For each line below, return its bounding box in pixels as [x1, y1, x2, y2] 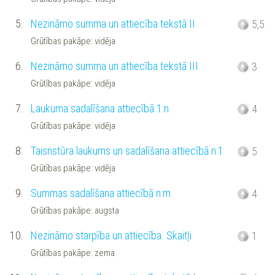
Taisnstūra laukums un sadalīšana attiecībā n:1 [30, 144, 223, 158]
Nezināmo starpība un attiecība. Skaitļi [30, 229, 192, 242]
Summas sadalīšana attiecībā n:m [30, 187, 171, 200]
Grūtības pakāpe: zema [30, 247, 115, 258]
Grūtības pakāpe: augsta [30, 204, 119, 216]
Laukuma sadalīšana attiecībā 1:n [30, 102, 169, 115]
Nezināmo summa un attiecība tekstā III [30, 60, 198, 73]
